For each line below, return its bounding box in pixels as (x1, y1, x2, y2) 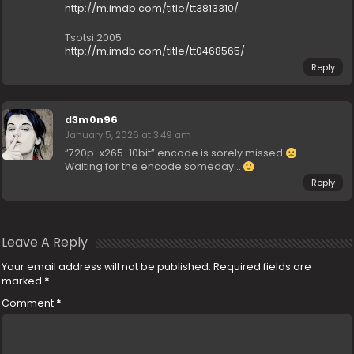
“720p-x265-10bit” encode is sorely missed (65, 146, 286, 160)
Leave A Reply (2, 233, 88, 252)
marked (2, 274, 45, 288)
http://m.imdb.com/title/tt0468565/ (65, 44, 246, 58)
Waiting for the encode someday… (65, 160, 243, 174)
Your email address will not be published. (2, 260, 212, 274)
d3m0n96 (65, 113, 119, 127)
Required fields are (213, 260, 312, 274)
